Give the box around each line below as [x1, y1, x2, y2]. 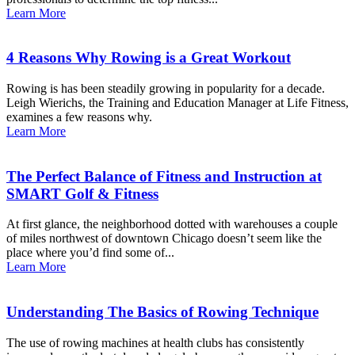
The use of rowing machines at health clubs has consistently [6, 335, 304, 349]
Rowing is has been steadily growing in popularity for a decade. [6, 81, 325, 95]
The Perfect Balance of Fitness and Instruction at [6, 167, 322, 185]
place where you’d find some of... [6, 246, 174, 260]
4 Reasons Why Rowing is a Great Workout [6, 49, 291, 67]
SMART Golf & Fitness [6, 185, 158, 202]
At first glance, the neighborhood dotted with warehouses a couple [6, 217, 338, 231]
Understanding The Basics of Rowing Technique [6, 303, 319, 321]
